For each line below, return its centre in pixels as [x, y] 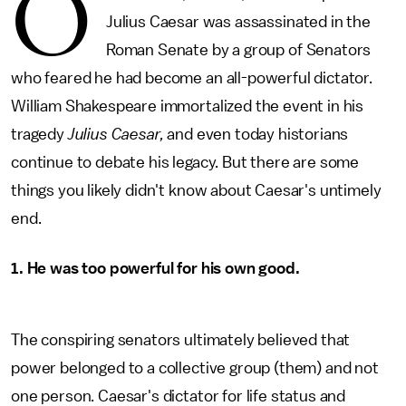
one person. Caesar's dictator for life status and [179, 396]
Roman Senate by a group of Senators [238, 50]
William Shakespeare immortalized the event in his [188, 106]
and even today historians [256, 134]
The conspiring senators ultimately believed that [181, 340]
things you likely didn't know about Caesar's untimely [196, 190]
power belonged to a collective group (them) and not [195, 368]
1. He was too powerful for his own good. [155, 268]
